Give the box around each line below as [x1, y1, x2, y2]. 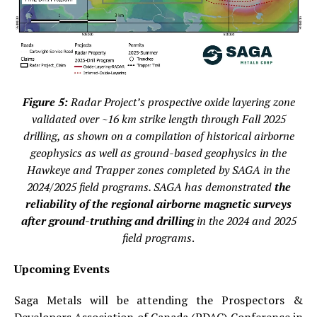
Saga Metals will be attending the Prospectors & [14, 292, 303, 308]
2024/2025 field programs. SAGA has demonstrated [26, 178, 275, 195]
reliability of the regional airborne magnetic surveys [25, 195, 292, 212]
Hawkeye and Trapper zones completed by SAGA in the [27, 161, 290, 178]
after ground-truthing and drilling [21, 212, 197, 229]
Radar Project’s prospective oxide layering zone [67, 93, 295, 110]
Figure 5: [22, 93, 68, 110]
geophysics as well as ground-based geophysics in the [30, 144, 287, 161]
